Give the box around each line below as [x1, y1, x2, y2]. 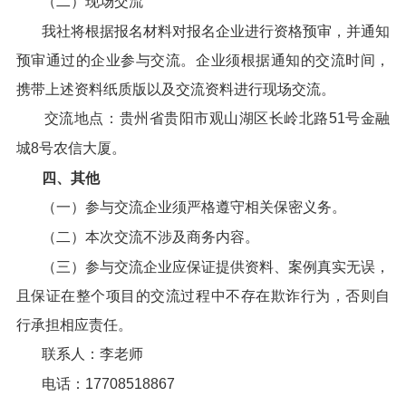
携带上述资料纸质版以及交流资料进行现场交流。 [15, 82, 335, 98]
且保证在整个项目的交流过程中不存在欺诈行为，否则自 [15, 288, 391, 304]
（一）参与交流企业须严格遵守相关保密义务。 [41, 198, 346, 215]
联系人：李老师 [41, 346, 143, 362]
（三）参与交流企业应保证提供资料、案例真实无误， [41, 258, 391, 275]
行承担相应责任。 [15, 317, 132, 333]
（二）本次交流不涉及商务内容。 [41, 228, 259, 245]
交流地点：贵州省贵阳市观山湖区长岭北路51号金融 [43, 111, 391, 127]
